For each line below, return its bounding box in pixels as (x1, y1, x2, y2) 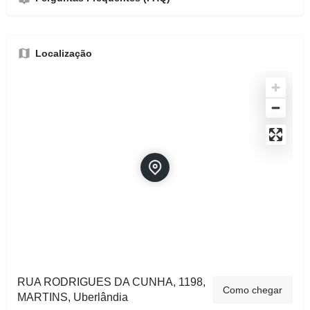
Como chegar (223, 284, 282, 295)
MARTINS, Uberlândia (17, 291, 128, 303)
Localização (35, 48, 92, 59)
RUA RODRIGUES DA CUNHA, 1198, (17, 276, 206, 288)
